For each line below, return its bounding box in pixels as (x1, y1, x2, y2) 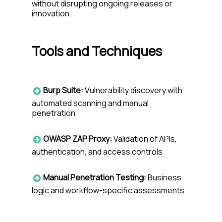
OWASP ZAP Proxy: (43, 133, 112, 145)
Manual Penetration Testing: (43, 172, 146, 183)
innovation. (32, 7, 71, 19)
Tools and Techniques (32, 42, 162, 60)
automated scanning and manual (32, 97, 149, 109)
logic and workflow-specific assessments (32, 184, 184, 196)
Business (146, 172, 181, 183)
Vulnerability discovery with (83, 85, 182, 96)
